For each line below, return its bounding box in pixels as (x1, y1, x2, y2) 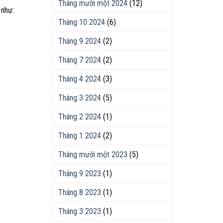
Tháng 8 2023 (58, 188, 101, 197)
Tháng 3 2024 (58, 93, 101, 103)
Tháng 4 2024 (58, 74, 101, 84)
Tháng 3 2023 (58, 207, 101, 216)
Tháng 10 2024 (58, 17, 105, 27)
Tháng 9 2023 (58, 169, 101, 178)
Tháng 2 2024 (58, 112, 101, 121)
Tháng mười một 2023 (58, 150, 127, 159)
